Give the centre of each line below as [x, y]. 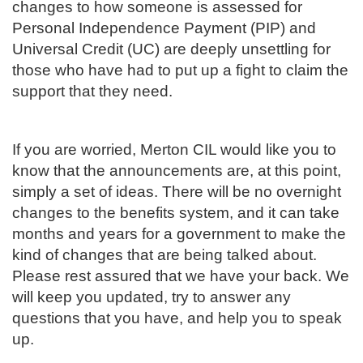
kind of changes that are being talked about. [164, 255]
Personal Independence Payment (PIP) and [164, 28]
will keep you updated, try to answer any [152, 297]
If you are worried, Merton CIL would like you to [174, 150]
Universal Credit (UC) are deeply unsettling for [171, 49]
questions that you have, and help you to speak [177, 318]
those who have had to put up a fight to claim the [180, 70]
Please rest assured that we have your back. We [181, 276]
